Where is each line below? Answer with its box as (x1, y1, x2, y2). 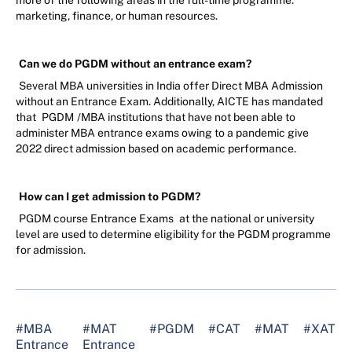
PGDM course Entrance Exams (19, 212, 176, 225)
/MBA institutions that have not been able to (77, 111, 295, 124)
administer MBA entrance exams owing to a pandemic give (16, 126, 309, 140)
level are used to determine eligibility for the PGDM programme (16, 228, 331, 241)
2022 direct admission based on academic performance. (16, 142, 296, 156)
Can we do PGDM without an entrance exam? (19, 57, 251, 71)
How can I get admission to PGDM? (19, 190, 200, 203)
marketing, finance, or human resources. (16, 9, 218, 23)
